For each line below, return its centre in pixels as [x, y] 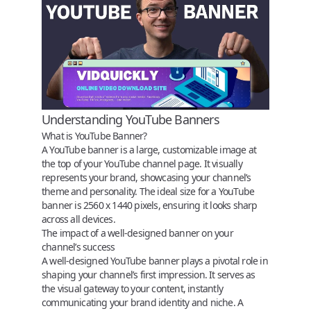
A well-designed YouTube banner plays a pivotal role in [155, 260]
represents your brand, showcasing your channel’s [146, 177]
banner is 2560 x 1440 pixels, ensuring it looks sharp [150, 205]
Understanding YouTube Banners [131, 119]
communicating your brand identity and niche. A [143, 302]
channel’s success [78, 246]
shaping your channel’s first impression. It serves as [149, 274]
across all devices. [78, 219]
